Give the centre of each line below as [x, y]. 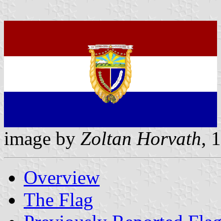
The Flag [58, 199]
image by [42, 138]
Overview [62, 177]
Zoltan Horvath [141, 138]
